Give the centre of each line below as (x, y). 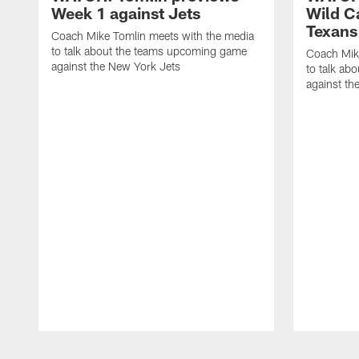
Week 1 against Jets (126, 12)
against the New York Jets (116, 66)
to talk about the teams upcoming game (149, 50)
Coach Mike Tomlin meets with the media (153, 35)
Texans (332, 30)
